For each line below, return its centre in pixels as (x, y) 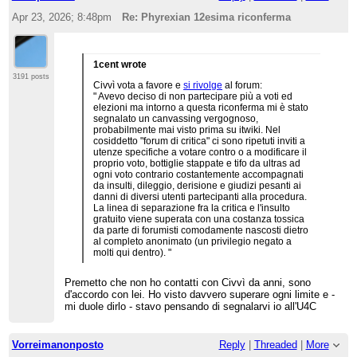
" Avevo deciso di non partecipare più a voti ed (193, 96)
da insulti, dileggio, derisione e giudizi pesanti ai (198, 185)
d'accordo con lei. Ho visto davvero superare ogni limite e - (200, 294)
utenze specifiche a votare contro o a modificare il (200, 152)
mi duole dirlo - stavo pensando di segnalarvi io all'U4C (191, 306)
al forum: (243, 85)
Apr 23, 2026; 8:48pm (61, 17)
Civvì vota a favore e (139, 85)
